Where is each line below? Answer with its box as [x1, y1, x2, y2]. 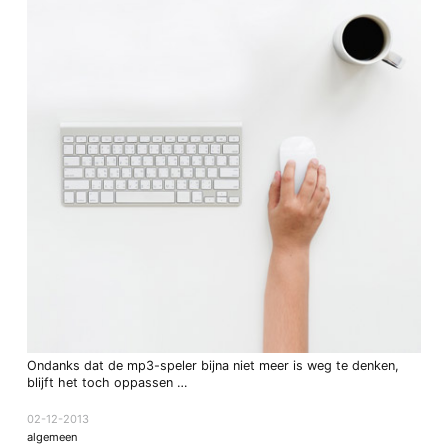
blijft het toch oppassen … [26, 375, 187, 391]
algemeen [26, 429, 78, 444]
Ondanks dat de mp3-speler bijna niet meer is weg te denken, [26, 358, 399, 374]
